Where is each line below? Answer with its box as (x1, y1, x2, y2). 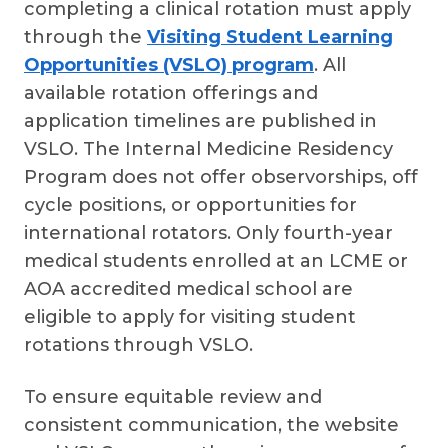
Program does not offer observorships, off (24, 166, 418, 188)
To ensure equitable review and (24, 386, 322, 408)
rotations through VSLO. (24, 334, 253, 356)
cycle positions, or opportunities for (24, 194, 357, 216)
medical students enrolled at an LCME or (24, 250, 408, 272)
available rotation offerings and (24, 82, 318, 104)
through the (24, 26, 147, 48)
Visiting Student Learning (147, 26, 393, 48)
